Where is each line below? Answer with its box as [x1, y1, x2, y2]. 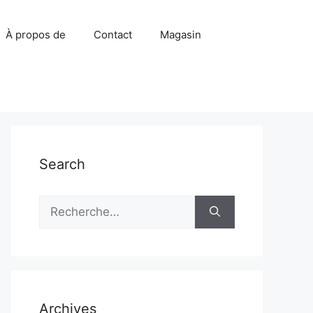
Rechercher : [38, 196, 109, 210]
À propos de [6, 28, 66, 41]
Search [39, 156, 85, 173]
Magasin [160, 28, 202, 41]
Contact [94, 28, 133, 41]
